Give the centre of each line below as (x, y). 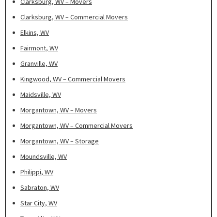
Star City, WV (39, 203)
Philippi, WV (37, 172)
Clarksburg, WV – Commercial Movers (74, 17)
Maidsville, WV (41, 95)
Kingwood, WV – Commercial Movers (73, 79)
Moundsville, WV (44, 157)
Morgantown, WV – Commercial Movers (77, 126)
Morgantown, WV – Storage (60, 141)
